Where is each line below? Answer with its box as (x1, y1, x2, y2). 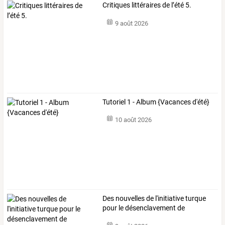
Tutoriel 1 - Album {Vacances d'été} (102, 97, 210, 106)
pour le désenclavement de (102, 203, 185, 212)
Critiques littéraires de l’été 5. (102, 1, 192, 10)
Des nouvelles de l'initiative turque (102, 194, 206, 202)
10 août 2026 (115, 116, 152, 124)
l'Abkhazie (102, 213, 134, 221)
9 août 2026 (115, 19, 148, 27)
